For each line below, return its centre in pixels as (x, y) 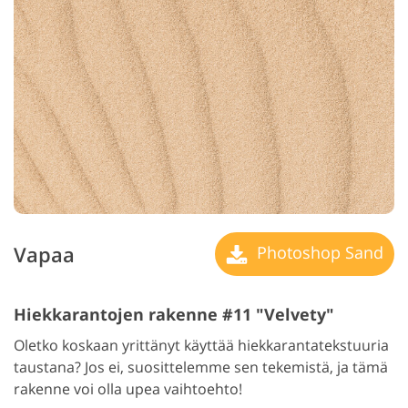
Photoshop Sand (318, 252)
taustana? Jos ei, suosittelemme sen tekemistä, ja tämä (201, 367)
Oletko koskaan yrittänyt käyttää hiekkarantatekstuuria (201, 346)
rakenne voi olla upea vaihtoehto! (128, 389)
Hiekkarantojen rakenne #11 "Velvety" (174, 315)
